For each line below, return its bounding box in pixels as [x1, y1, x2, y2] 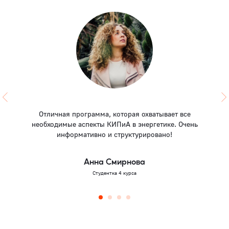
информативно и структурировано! [57, 130, 172, 139]
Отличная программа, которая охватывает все [38, 109, 191, 119]
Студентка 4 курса [93, 170, 136, 176]
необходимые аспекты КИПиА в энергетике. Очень [31, 120, 198, 129]
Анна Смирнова [84, 156, 145, 167]
